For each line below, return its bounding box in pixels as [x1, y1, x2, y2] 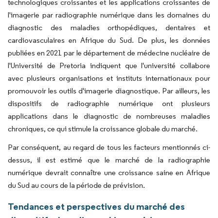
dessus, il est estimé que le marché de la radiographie [8, 155, 210, 164]
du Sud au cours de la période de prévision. [8, 181, 145, 190]
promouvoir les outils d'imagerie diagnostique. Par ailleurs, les [8, 86, 210, 95]
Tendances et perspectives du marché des [8, 200, 185, 212]
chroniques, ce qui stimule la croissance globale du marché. [8, 124, 198, 133]
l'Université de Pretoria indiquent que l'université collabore [8, 61, 210, 70]
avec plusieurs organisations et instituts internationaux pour [8, 73, 210, 83]
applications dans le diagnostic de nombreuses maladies [8, 111, 210, 121]
